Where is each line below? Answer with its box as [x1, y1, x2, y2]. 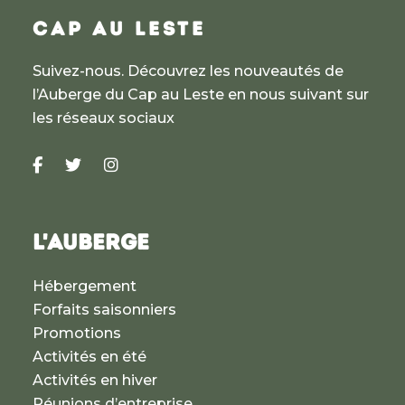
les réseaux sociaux [32, 108, 174, 127]
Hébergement [32, 277, 137, 295]
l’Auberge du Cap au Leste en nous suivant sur [32, 85, 369, 103]
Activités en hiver [32, 371, 157, 389]
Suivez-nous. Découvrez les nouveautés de [32, 61, 344, 80]
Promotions [32, 324, 121, 342]
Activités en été [32, 347, 146, 365]
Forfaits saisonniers [32, 300, 176, 318]
